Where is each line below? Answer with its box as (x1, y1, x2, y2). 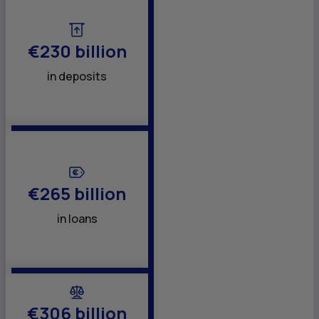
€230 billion (27, 38, 127, 63)
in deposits (47, 68, 107, 84)
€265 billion (28, 181, 126, 205)
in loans (56, 210, 98, 226)
